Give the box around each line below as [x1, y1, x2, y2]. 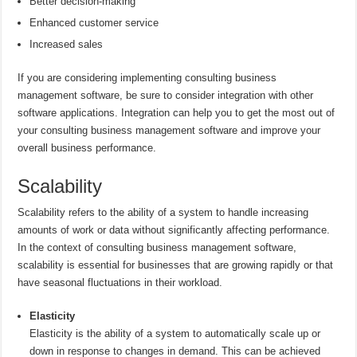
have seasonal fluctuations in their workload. [18, 277, 223, 289]
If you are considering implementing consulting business [18, 72, 277, 84]
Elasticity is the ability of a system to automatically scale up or [29, 328, 321, 340]
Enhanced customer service [29, 17, 159, 29]
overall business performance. [18, 142, 157, 155]
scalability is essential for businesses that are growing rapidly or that [18, 259, 334, 272]
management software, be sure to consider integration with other [18, 89, 314, 102]
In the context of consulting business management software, [18, 241, 297, 254]
